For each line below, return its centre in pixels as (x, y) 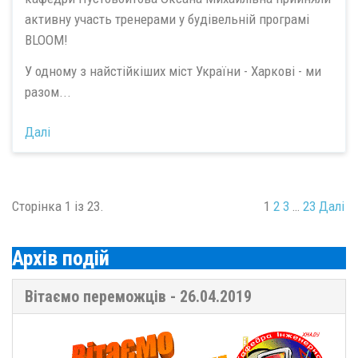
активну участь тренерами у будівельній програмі (167, 20)
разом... (48, 91)
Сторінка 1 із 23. (58, 207)
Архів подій (61, 258)
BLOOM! (46, 40)
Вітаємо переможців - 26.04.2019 (138, 297)
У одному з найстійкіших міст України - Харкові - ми (173, 71)
